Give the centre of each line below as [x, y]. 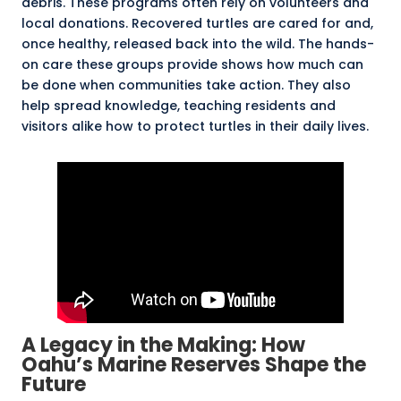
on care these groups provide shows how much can [192, 65]
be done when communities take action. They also [186, 85]
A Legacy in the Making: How [163, 346]
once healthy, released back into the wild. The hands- [198, 44]
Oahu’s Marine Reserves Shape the [194, 365]
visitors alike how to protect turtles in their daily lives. [195, 127]
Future [54, 385]
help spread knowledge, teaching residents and [179, 106]
